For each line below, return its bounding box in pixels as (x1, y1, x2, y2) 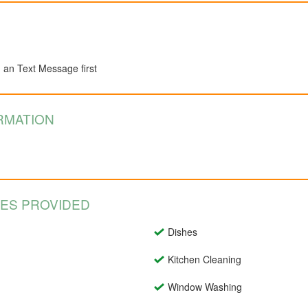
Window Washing (168, 280, 242, 294)
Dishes (168, 225, 197, 239)
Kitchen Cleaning (168, 252, 241, 267)
